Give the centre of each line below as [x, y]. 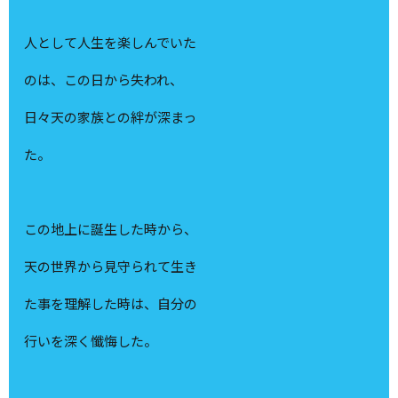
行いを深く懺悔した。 [91, 341]
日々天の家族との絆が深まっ [111, 117]
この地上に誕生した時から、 [111, 229]
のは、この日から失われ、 [104, 80]
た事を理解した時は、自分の [111, 304]
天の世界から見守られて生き [111, 267]
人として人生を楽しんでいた [111, 43]
